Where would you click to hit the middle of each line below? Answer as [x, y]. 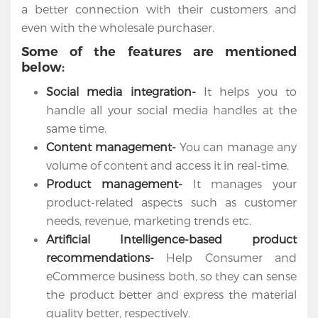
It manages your [239, 184]
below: [43, 68]
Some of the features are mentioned [159, 52]
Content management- [111, 147]
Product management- [114, 184]
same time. [79, 128]
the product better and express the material [171, 295]
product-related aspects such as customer [171, 202]
